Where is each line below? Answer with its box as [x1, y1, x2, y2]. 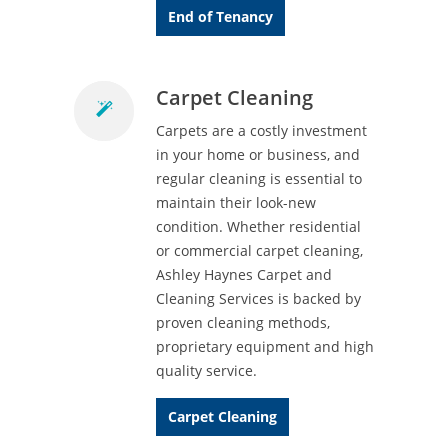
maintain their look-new [156, 193, 316, 212]
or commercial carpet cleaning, [156, 241, 363, 260]
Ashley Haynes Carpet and [156, 265, 332, 284]
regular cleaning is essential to [156, 169, 362, 188]
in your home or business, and [156, 145, 360, 164]
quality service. [156, 361, 257, 380]
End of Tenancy [168, 7, 273, 26]
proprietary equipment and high [156, 337, 374, 356]
